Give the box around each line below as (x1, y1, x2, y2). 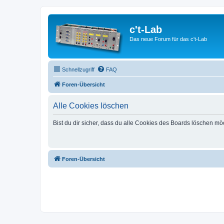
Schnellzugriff (62, 66, 94, 72)
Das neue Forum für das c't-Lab (129, 36, 207, 42)
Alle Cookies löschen (53, 101, 128, 110)
